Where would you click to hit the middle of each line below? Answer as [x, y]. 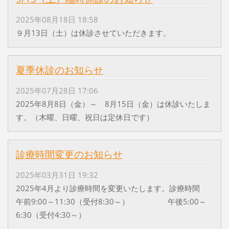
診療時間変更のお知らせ [69, 154]
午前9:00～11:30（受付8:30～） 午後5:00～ [111, 202]
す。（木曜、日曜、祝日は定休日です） [85, 117]
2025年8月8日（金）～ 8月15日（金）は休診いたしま [113, 104]
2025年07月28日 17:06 [57, 90]
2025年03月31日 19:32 [57, 175]
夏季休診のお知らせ [59, 70]
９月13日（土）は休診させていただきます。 [93, 32]
